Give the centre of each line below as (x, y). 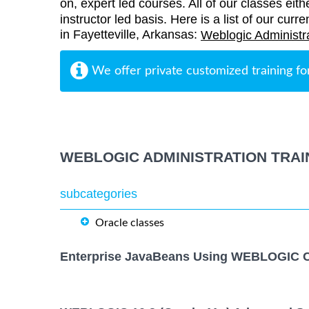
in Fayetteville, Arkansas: (130, 35)
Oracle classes (130, 223)
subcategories (99, 194)
